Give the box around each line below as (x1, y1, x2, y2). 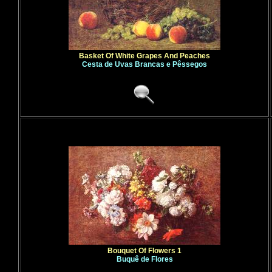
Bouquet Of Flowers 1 (107, 246, 182, 255)
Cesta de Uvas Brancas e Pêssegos (82, 60, 207, 69)
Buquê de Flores (116, 255, 173, 263)
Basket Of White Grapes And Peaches (79, 52, 210, 60)
